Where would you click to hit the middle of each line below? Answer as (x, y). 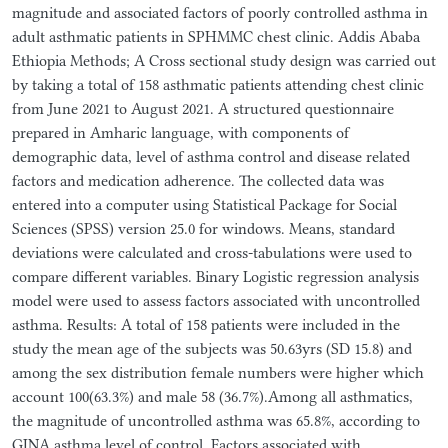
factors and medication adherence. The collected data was (198, 180)
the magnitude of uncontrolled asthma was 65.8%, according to (216, 420)
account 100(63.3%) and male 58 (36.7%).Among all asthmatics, (212, 396)
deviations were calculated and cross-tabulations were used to (212, 252)
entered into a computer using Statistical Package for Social (204, 204)
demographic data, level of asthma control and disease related (211, 156)
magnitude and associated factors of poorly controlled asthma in (220, 12)
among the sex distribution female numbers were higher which (218, 372)
